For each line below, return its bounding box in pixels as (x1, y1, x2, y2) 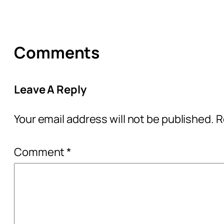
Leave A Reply (14, 82, 86, 97)
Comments (14, 41, 100, 63)
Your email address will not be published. (14, 111, 214, 127)
